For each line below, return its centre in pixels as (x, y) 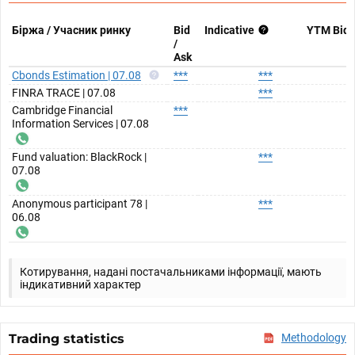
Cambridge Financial (62, 110)
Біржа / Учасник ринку (71, 30)
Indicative (229, 30)
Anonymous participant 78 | (80, 204)
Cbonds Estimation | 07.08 (76, 75)
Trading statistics (67, 339)
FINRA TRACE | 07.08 (64, 93)
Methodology (314, 338)
